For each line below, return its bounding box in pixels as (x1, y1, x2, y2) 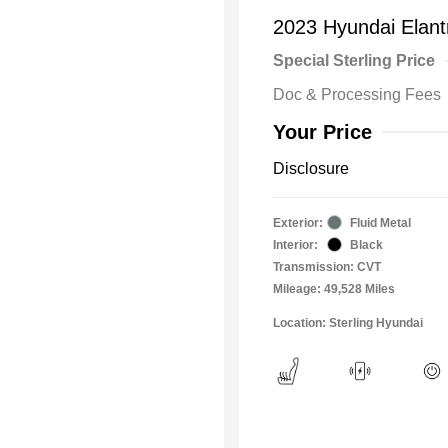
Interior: (273, 237, 318, 252)
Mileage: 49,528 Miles (273, 281, 395, 296)
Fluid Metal (350, 215, 411, 230)
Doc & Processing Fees (273, 85, 441, 103)
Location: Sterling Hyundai (273, 315, 423, 330)
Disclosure (273, 159, 349, 177)
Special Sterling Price (273, 51, 435, 69)
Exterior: (273, 215, 323, 230)
